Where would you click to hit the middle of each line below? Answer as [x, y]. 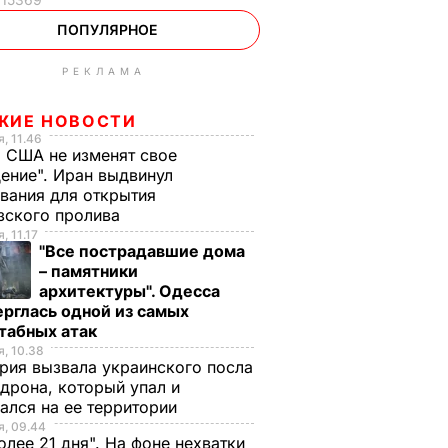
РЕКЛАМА [104, 71]
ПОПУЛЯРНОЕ [107, 29]
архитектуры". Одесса [129, 291]
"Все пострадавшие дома [142, 251]
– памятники [88, 271]
